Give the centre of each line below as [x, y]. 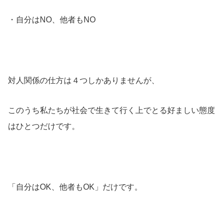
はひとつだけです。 [44, 126]
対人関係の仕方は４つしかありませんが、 [84, 80]
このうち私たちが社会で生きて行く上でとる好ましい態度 [111, 111]
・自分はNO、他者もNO [52, 20]
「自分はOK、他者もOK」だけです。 [75, 187]
